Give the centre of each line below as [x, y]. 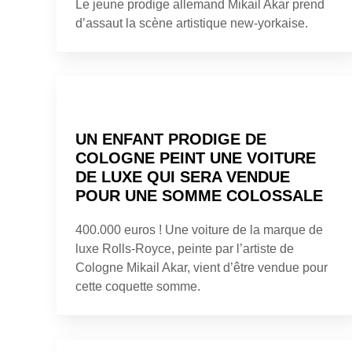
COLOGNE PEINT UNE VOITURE [196, 158]
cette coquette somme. [138, 286]
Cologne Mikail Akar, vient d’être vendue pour [202, 267]
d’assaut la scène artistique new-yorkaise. [192, 23]
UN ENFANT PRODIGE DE [171, 139]
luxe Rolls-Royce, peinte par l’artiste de [185, 248]
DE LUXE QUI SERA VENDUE [183, 176]
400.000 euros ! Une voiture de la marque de [199, 229]
